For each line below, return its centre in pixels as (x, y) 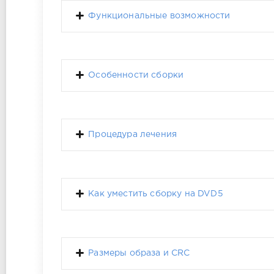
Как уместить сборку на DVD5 (156, 194)
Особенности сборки (136, 76)
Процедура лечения (133, 135)
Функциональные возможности (159, 16)
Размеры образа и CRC (139, 254)
